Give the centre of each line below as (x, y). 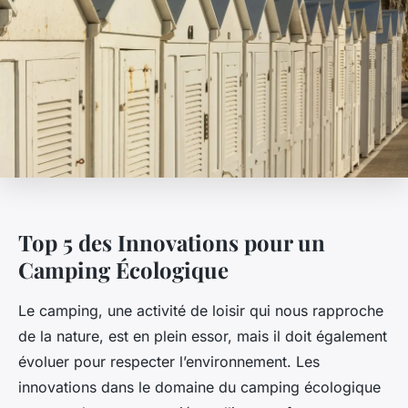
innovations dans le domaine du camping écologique (199, 388)
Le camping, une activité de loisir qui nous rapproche (201, 311)
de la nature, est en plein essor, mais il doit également (203, 337)
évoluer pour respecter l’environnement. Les (169, 362)
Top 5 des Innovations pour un (172, 243)
